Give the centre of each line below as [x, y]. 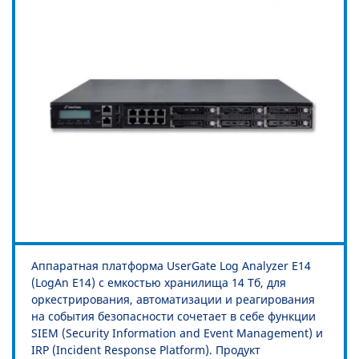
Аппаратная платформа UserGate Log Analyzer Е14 [171, 266]
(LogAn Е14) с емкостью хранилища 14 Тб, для [159, 283]
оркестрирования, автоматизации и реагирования [173, 300]
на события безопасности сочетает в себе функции [173, 317]
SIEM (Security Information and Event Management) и [177, 333]
